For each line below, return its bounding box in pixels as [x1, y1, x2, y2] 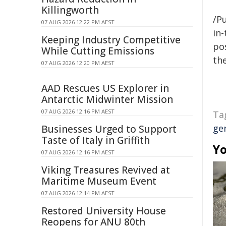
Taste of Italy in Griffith [41, 134, 150, 147]
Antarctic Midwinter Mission [41, 93, 173, 106]
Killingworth [41, 4, 99, 17]
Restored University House [41, 204, 166, 217]
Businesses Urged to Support [41, 123, 177, 136]
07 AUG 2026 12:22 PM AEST [41, 18, 115, 26]
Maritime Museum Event [41, 175, 156, 188]
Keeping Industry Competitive [41, 33, 181, 46]
